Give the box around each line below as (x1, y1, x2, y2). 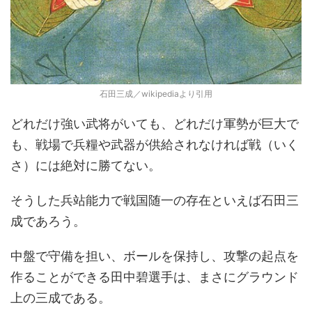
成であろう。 (10, 214, 86, 229)
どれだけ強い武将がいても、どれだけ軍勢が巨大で (10, 116, 299, 132)
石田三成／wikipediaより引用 (100, 88, 212, 100)
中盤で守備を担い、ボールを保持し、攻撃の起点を (10, 249, 299, 264)
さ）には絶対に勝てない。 (10, 158, 161, 173)
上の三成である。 (10, 290, 111, 306)
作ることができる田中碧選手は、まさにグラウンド (10, 270, 299, 285)
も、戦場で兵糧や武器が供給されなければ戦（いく (10, 137, 299, 153)
